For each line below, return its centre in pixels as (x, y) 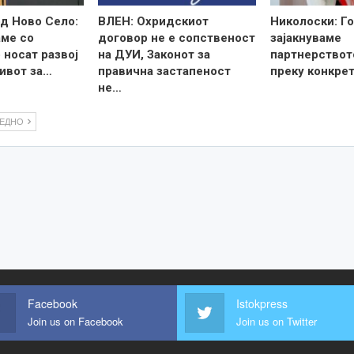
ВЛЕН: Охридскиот (154, 21)
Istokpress (262, 304)
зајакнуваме (305, 38)
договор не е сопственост (177, 38)
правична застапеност (165, 71)
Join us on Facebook (76, 322)
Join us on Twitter (277, 322)
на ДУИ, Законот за (154, 54)
